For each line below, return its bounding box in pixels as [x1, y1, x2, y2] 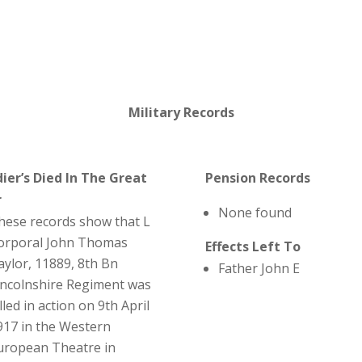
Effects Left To [204, 237, 301, 255]
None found [217, 203, 292, 221]
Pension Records [204, 168, 310, 187]
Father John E [217, 259, 300, 277]
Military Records [128, 103, 234, 121]
